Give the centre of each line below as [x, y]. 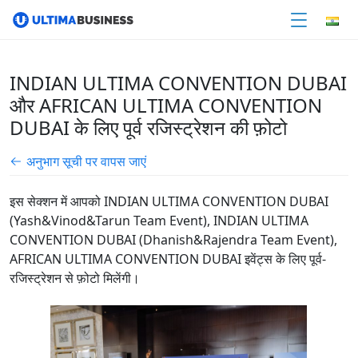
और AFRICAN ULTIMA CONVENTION [166, 105]
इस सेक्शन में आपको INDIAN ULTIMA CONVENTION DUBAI [169, 201]
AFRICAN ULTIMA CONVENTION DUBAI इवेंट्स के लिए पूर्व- [168, 259]
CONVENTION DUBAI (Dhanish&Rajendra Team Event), [173, 240]
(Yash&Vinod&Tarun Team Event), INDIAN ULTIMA [159, 221]
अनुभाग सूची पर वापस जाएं [86, 161]
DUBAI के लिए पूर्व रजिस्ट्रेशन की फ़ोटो [148, 127]
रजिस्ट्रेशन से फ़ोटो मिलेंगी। [75, 278]
